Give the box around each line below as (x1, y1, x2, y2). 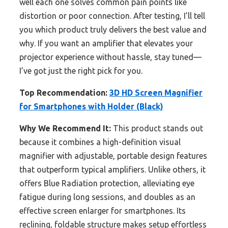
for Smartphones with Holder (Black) (19, 102, 163, 111)
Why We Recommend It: (19, 124, 111, 133)
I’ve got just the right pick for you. (19, 66, 142, 76)
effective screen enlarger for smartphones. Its (19, 206, 186, 216)
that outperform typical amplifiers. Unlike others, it (19, 165, 206, 175)
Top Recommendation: (19, 88, 107, 98)
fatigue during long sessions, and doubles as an (19, 192, 195, 202)
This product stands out (111, 124, 203, 133)
